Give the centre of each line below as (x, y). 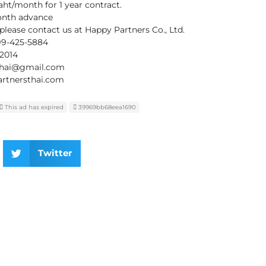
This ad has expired (33, 107)
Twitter (55, 153)
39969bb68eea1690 (107, 107)
